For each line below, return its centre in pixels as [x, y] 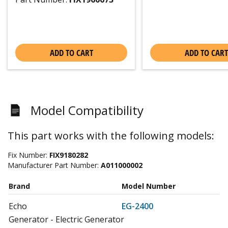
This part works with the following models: [111, 135]
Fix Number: [28, 155]
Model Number [149, 186]
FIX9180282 [69, 155]
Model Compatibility [87, 110]
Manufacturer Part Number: [54, 165]
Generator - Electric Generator [66, 219]
